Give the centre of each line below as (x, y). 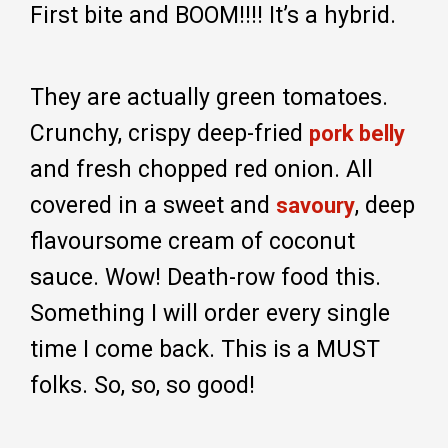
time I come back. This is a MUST (205, 350)
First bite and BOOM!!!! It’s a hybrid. (216, 16)
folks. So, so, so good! (142, 386)
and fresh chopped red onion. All (201, 170)
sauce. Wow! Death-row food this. (205, 278)
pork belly (357, 134)
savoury (315, 206)
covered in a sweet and (153, 206)
